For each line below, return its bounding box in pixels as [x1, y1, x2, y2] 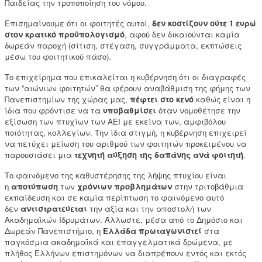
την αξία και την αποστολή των [87, 203, 211, 215]
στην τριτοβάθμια [174, 181, 243, 192]
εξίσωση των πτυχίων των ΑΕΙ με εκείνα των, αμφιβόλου [5, 116, 226, 127]
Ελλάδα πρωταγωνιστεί [101, 225, 202, 237]
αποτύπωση [11, 181, 58, 192]
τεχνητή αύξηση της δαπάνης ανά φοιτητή [74, 149, 243, 161]
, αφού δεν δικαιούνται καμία [125, 29, 240, 40]
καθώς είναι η [194, 94, 250, 105]
